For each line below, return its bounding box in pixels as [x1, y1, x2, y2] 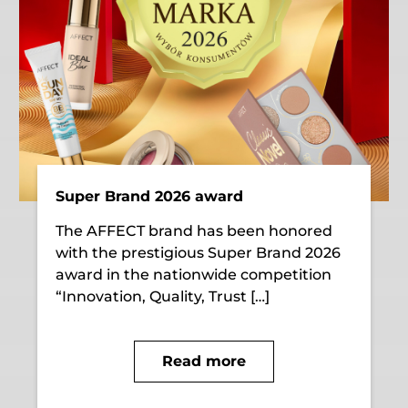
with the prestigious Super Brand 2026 [56, 243, 342, 261]
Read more [161, 352, 246, 370]
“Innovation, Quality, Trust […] [56, 287, 270, 305]
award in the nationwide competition [56, 265, 332, 283]
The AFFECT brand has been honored [56, 221, 333, 240]
